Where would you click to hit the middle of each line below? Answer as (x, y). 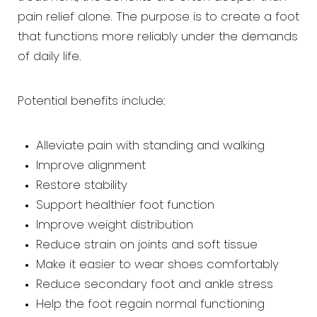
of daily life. (50, 57)
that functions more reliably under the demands (158, 37)
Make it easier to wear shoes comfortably (157, 265)
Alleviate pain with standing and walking (150, 146)
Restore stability (81, 186)
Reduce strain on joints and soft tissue (146, 245)
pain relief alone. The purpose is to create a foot (158, 17)
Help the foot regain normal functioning (150, 305)
